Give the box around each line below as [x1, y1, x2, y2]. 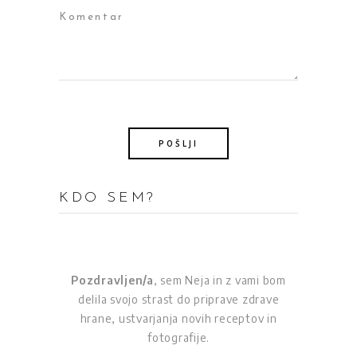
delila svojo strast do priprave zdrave [77, 292, 280, 307]
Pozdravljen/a [71, 273, 154, 288]
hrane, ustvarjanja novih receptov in [80, 312, 277, 326]
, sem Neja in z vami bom [153, 273, 286, 288]
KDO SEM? [59, 190, 156, 206]
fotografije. [147, 331, 210, 345]
